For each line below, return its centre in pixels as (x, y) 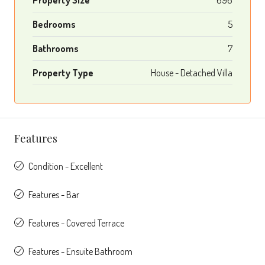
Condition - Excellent (66, 166)
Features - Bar (54, 194)
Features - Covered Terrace (76, 223)
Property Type (63, 72)
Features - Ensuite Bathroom (80, 251)
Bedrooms (54, 24)
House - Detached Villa (192, 72)
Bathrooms (56, 48)
